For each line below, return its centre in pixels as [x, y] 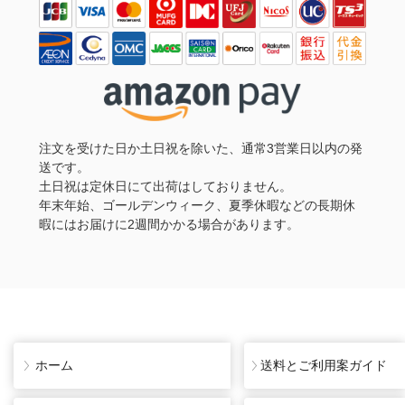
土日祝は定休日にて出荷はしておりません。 [165, 186]
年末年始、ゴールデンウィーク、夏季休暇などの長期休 [197, 205]
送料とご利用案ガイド [323, 365]
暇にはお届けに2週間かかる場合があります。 [169, 224]
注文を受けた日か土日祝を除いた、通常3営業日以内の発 [200, 148]
